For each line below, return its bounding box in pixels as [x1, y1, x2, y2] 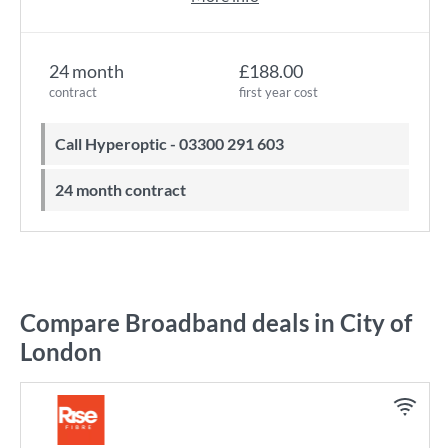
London [20, 337, 102, 366]
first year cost [239, 84, 318, 100]
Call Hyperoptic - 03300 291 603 [66, 134, 284, 153]
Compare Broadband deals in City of [20, 308, 412, 337]
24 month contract [64, 180, 186, 199]
